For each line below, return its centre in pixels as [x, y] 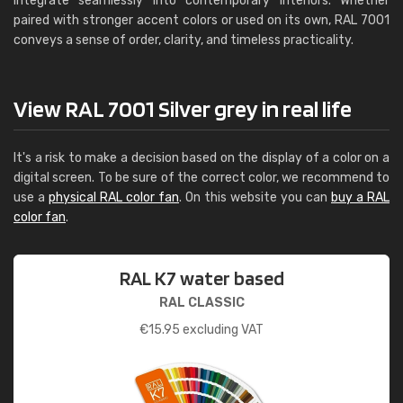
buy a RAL [360, 197]
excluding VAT [222, 330]
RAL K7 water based [201, 278]
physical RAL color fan [114, 197]
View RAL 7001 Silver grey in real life [183, 108]
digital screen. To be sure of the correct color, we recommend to [201, 178]
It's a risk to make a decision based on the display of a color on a [201, 158]
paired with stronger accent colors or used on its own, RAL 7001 [201, 20]
